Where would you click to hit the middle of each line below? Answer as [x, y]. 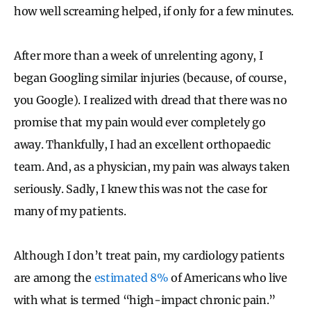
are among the [54, 277]
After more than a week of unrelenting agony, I [138, 55]
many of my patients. [72, 211]
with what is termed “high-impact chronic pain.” [145, 300]
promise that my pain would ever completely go [140, 122]
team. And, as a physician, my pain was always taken [152, 166]
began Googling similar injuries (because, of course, [150, 77]
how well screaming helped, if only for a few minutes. [154, 11]
